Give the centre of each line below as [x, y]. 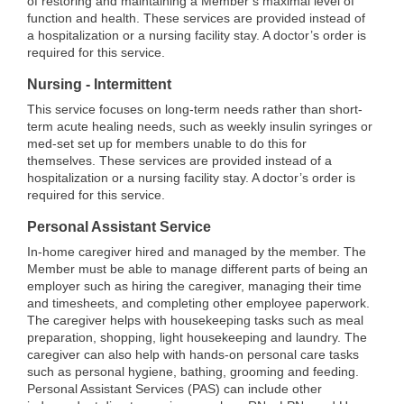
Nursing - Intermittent [99, 84]
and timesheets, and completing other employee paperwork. [198, 303]
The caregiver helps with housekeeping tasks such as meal [195, 321]
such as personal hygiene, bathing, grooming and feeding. [193, 372]
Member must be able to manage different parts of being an [197, 269]
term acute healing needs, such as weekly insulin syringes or [200, 127]
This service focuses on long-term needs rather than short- [195, 110]
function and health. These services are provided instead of [196, 18]
